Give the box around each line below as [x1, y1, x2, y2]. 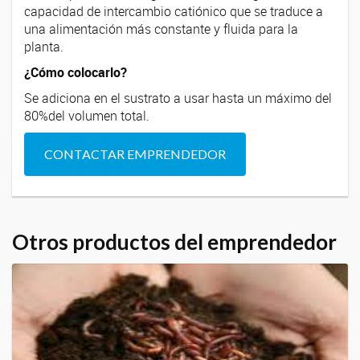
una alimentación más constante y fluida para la [24, 19, 298, 38]
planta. [24, 37, 63, 55]
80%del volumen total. [24, 106, 149, 125]
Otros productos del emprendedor [12, 228, 337, 255]
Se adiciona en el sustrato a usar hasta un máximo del [24, 88, 332, 107]
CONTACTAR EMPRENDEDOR [44, 145, 226, 162]
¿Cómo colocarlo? [24, 63, 127, 81]
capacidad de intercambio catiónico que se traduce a [24, 2, 323, 20]
